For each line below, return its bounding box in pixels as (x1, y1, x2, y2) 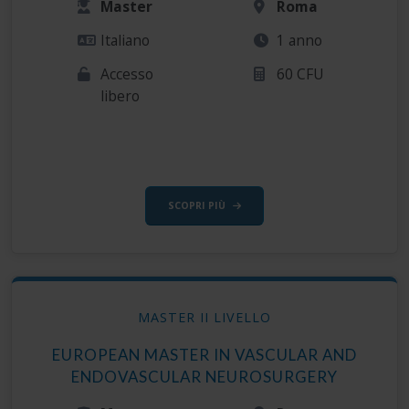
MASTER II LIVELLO (138, 309, 271, 327)
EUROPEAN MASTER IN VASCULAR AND (52, 345, 357, 365)
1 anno (277, 30, 323, 51)
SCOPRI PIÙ (168, 198, 225, 212)
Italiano (100, 30, 151, 51)
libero (100, 86, 141, 107)
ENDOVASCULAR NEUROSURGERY (71, 367, 338, 387)
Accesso (100, 64, 154, 85)
